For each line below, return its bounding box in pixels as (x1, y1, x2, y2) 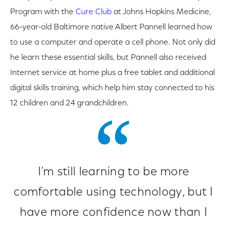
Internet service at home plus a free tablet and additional (10, 68, 215, 77)
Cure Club (75, 8, 111, 16)
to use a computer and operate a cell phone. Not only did (10, 38, 215, 47)
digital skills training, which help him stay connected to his (10, 84, 214, 92)
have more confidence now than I (19, 206, 208, 219)
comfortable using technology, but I (14, 186, 213, 199)
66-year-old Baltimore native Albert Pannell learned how (10, 23, 212, 31)
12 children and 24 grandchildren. (10, 99, 129, 107)
